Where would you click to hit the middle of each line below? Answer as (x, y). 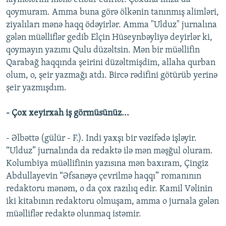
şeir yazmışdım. (36, 88)
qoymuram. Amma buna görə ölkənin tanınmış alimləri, (112, 13)
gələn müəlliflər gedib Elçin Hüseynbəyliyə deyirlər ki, (109, 38)
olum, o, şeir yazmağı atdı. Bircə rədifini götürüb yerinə (112, 76)
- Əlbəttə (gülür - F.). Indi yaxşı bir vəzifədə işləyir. (101, 139)
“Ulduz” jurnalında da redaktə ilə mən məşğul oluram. (109, 151)
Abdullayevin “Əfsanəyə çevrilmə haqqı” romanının (104, 177)
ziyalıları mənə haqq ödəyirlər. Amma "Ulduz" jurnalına (111, 25)
